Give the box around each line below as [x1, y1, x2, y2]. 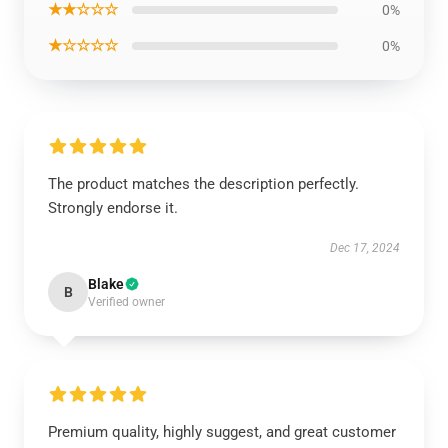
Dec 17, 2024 [330, 241, 400, 255]
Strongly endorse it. [48, 199, 178, 217]
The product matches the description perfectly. [48, 175, 359, 193]
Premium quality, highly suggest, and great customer [48, 423, 396, 441]
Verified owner [88, 295, 165, 309]
